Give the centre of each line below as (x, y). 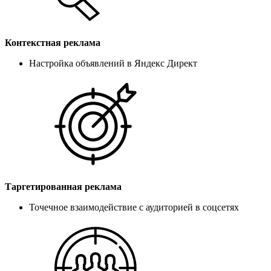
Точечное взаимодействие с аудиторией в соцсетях (134, 207)
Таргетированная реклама (63, 186)
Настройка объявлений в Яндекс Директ (113, 63)
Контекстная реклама (53, 42)
